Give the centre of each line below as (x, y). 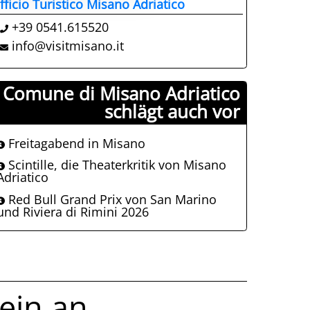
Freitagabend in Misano (75, 143)
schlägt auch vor (172, 112)
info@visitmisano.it (67, 46)
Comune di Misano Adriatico (121, 94)
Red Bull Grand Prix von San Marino (111, 199)
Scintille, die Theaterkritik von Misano (116, 165)
